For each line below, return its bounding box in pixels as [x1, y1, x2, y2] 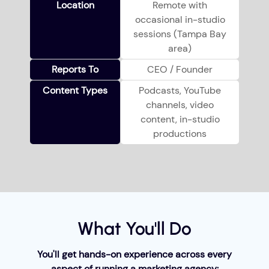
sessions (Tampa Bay [133, 27, 226, 40]
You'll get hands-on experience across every [37, 247, 232, 261]
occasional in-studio [134, 13, 225, 26]
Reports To [52, 62, 98, 76]
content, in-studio [140, 112, 220, 125]
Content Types [43, 83, 107, 97]
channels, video [146, 98, 214, 111]
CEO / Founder [147, 62, 213, 76]
